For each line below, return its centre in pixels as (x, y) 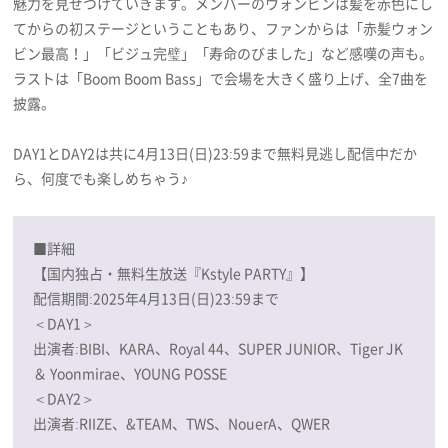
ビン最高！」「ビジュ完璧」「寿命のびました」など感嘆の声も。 (223, 52)
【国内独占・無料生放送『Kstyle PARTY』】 (174, 272)
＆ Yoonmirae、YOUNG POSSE (130, 372)
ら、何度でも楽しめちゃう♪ (101, 177)
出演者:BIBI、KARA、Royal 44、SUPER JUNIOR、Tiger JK (218, 347)
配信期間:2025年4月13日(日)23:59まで (156, 297)
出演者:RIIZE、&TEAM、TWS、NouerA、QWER (182, 422)
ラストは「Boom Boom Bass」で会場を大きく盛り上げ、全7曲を (221, 77)
